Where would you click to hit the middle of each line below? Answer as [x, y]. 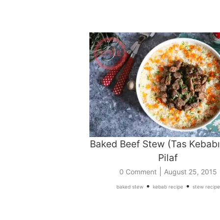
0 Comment [138, 172]
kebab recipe [168, 187]
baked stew [130, 187]
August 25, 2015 [190, 172]
